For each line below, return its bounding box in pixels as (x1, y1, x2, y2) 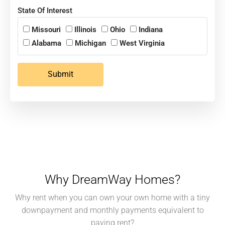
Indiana (139, 25, 163, 34)
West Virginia (120, 38, 165, 48)
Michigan (75, 38, 106, 48)
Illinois (74, 25, 96, 34)
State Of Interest (18, 6, 72, 15)
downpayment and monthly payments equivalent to (21, 205, 204, 215)
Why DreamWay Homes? (45, 172, 180, 187)
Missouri (32, 25, 61, 34)
